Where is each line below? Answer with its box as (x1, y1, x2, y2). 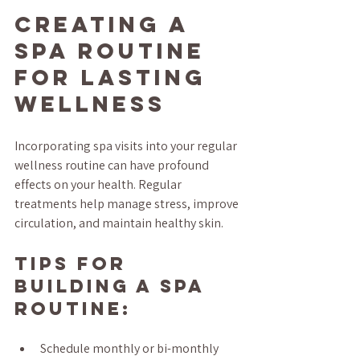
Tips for (14, 252, 134, 275)
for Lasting (14, 63, 216, 91)
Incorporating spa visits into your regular (14, 137, 239, 154)
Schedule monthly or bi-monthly (40, 339, 221, 357)
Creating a (14, 10, 198, 38)
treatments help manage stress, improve (14, 194, 241, 212)
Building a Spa (14, 274, 212, 297)
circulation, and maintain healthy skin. (14, 214, 223, 231)
